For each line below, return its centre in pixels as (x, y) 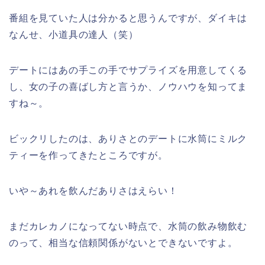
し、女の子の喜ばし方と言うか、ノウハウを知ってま (128, 87)
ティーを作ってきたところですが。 (88, 156)
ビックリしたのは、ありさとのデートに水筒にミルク (128, 139)
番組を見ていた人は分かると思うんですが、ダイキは (128, 18)
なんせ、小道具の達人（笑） (74, 35)
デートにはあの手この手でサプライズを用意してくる (128, 70)
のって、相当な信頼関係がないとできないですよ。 (123, 243)
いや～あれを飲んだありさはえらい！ (93, 191)
